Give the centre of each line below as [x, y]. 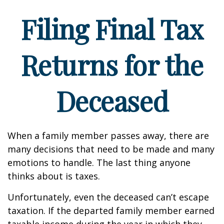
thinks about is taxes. [54, 176]
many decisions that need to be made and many [111, 149]
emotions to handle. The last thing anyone [99, 162]
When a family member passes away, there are [108, 135]
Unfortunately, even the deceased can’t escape [108, 197]
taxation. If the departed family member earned [111, 210]
